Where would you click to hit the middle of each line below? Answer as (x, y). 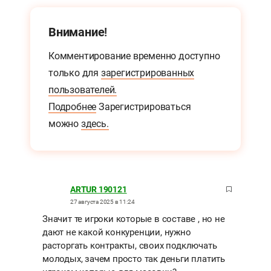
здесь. (95, 124)
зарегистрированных (148, 73)
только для (75, 73)
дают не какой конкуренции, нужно (117, 233)
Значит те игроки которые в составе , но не (134, 219)
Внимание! (78, 32)
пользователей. (83, 90)
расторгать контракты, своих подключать (130, 246)
